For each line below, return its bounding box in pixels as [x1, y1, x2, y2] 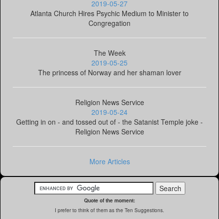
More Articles [89, 156, 130, 166]
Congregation [88, 18, 131, 28]
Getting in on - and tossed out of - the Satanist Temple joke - [16, 117, 203, 127]
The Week [93, 48, 126, 58]
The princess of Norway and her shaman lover [38, 67, 181, 77]
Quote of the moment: [84, 197, 135, 204]
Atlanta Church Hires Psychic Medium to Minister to [30, 8, 189, 18]
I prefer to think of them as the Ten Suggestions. [55, 206, 164, 214]
